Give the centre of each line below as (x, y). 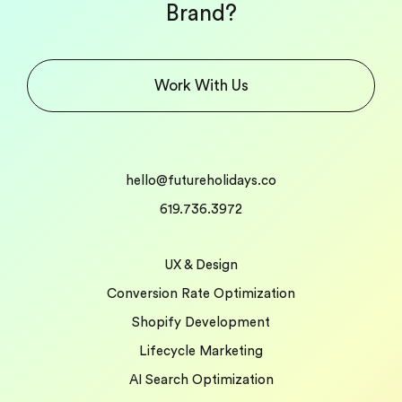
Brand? (201, 22)
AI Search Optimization (201, 389)
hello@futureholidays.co (201, 189)
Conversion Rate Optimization (201, 302)
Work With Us (201, 94)
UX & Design (201, 274)
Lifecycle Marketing (201, 360)
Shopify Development (201, 331)
